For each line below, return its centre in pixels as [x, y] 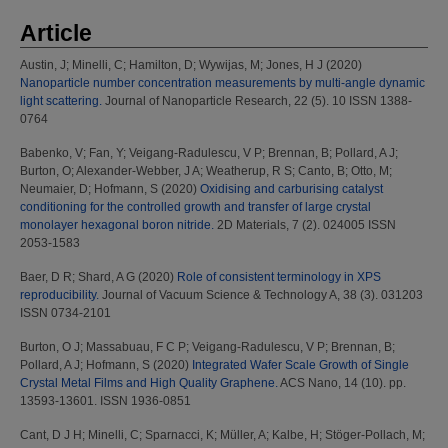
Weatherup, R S [249, 171]
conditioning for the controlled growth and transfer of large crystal [195, 207]
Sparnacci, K [179, 435]
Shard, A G [106, 277]
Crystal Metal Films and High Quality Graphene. [149, 383]
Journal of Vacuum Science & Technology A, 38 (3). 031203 [261, 295]
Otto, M [370, 171]
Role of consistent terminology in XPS [279, 277]
